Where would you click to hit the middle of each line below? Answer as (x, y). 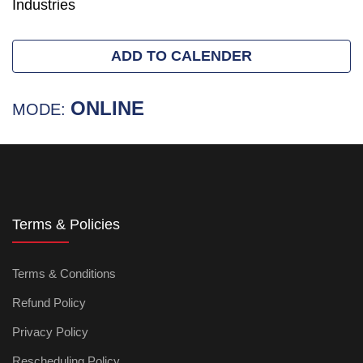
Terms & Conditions (64, 273)
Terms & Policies (66, 224)
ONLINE (107, 108)
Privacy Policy (50, 332)
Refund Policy (49, 303)
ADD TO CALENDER (181, 56)
